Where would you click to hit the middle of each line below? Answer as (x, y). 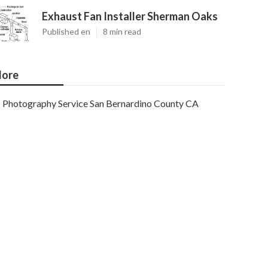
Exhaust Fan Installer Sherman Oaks (130, 16)
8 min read (122, 31)
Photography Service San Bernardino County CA (100, 103)
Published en (66, 31)
